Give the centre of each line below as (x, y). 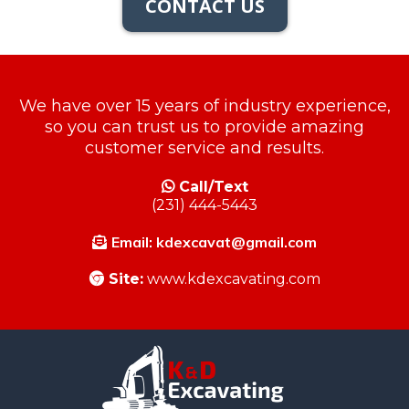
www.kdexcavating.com (231, 279)
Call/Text (213, 187)
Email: (134, 242)
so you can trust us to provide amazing (204, 127)
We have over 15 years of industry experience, (204, 106)
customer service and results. (204, 148)
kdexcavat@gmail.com (236, 242)
